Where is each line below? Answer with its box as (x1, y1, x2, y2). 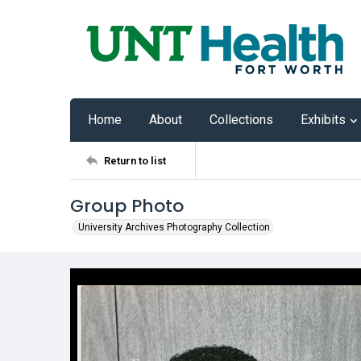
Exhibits (301, 112, 346, 127)
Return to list (104, 154, 166, 167)
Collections (210, 112, 273, 127)
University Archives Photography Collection (78, 222, 270, 233)
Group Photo (70, 193, 184, 218)
